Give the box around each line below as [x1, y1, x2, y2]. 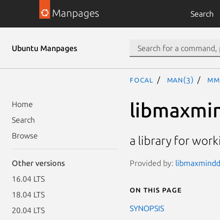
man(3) [166, 75, 194, 84]
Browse [12, 131, 38, 140]
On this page [130, 185, 182, 194]
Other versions [12, 159, 65, 167]
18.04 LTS [12, 190, 45, 199]
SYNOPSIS [130, 203, 164, 213]
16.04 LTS [12, 174, 45, 183]
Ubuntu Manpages [12, 44, 77, 53]
